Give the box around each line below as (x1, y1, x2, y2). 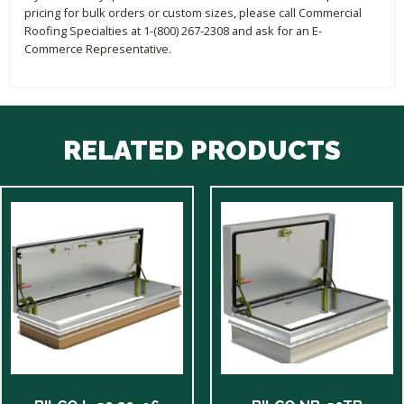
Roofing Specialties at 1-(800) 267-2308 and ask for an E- (24, 22, 322, 39)
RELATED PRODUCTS (63, 133, 341, 166)
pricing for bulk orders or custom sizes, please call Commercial (24, 4, 362, 21)
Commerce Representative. (24, 40, 171, 57)
